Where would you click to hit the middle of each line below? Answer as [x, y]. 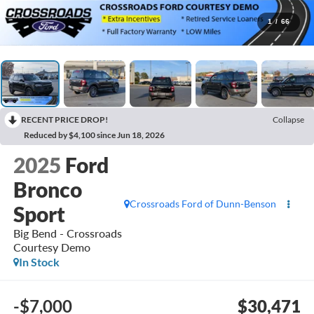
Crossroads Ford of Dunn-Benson [203, 203]
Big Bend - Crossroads [67, 233]
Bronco [47, 190]
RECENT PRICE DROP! [64, 119]
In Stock [39, 262]
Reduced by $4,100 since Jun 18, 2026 [94, 135]
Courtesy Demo [52, 247]
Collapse [288, 119]
